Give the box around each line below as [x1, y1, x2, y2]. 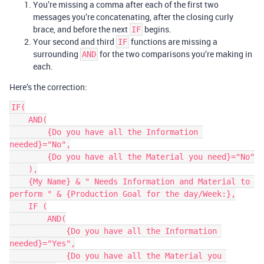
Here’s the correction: [9, 81, 87, 93]
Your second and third [33, 36, 116, 47]
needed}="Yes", [9, 239, 75, 248]
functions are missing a [129, 36, 217, 47]
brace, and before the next [33, 24, 130, 35]
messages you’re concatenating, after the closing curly [33, 11, 233, 22]
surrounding [33, 48, 80, 60]
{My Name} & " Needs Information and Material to [9, 177, 28, 186]
